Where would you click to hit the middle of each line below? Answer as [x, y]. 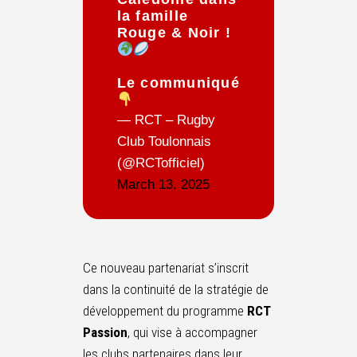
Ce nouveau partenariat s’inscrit [166, 267]
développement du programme [165, 310]
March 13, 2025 [163, 184]
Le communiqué [178, 83]
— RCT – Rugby [166, 120]
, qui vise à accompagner [192, 332]
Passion [105, 332]
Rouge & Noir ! [174, 33]
